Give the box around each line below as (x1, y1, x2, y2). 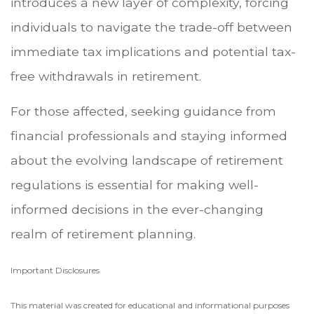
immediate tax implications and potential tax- (11, 43, 296, 59)
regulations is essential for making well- (11, 177, 259, 192)
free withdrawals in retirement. (11, 68, 201, 83)
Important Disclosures (11, 264, 100, 275)
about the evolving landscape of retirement (11, 152, 283, 168)
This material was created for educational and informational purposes (11, 299, 289, 310)
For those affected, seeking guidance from (11, 103, 276, 118)
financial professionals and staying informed (11, 128, 287, 143)
